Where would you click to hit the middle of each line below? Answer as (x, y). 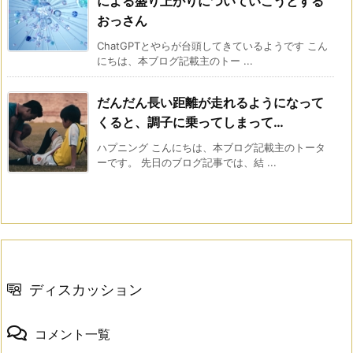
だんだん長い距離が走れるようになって (210, 102)
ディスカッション (86, 289)
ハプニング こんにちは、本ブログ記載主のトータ (211, 147)
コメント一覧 (72, 334)
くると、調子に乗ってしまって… (190, 122)
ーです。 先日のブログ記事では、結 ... (187, 162)
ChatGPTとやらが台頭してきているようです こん (212, 45)
